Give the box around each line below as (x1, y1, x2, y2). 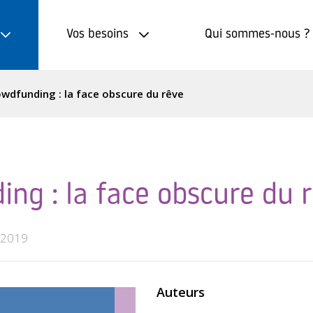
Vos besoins (66, 28, 129, 41)
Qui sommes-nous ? (205, 28, 310, 41)
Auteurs (156, 284, 205, 300)
